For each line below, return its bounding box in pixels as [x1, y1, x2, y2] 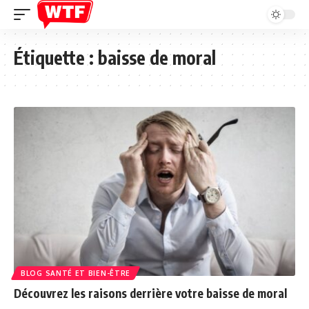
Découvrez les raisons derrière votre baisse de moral [14, 285, 287, 301]
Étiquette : [14, 46, 98, 69]
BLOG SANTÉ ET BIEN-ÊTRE [21, 268, 131, 277]
